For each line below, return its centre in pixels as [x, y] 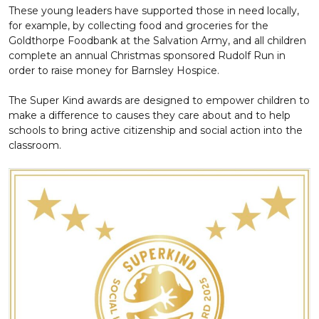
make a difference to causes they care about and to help [150, 115]
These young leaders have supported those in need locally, [154, 11]
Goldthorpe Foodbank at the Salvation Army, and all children [157, 41]
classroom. [35, 145]
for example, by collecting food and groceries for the [138, 26]
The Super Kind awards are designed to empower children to [159, 100]
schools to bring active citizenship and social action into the [156, 130]
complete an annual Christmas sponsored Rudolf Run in [147, 56]
